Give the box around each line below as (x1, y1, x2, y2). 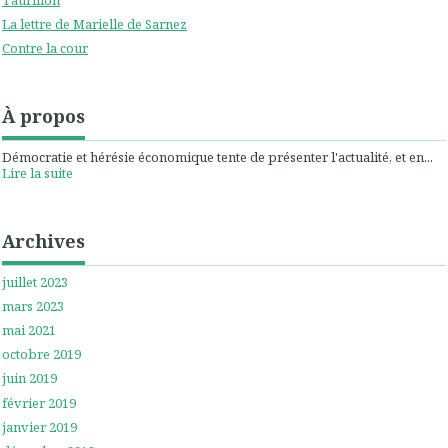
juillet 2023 (2, 272, 68, 291)
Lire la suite (2, 163, 73, 182)
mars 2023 (2, 297, 64, 316)
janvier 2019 (2, 417, 77, 436)
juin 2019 (2, 369, 57, 388)
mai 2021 (2, 321, 56, 340)
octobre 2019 (2, 345, 81, 364)
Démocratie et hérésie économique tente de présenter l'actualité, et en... (2, 147, 433, 166)
